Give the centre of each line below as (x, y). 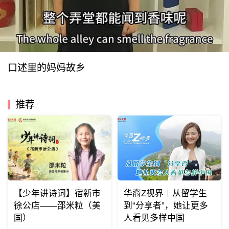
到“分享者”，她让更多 (166, 206)
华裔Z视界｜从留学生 (165, 194)
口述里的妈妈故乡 (46, 68)
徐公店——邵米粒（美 (57, 206)
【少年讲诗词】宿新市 (57, 194)
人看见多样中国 (154, 218)
